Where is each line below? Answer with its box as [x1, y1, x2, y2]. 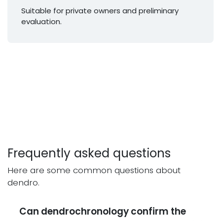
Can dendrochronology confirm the [19, 204, 186, 218]
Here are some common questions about [7, 164, 181, 176]
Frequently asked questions [7, 144, 171, 162]
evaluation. [21, 16, 62, 27]
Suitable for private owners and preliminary [21, 5, 179, 16]
